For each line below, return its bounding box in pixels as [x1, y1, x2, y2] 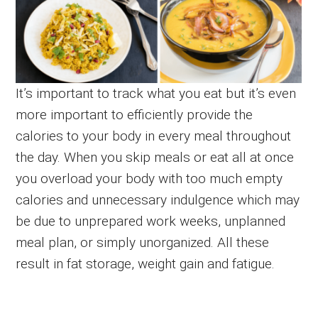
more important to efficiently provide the [16, 106, 253, 123]
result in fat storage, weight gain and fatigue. [16, 255, 275, 272]
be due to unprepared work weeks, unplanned [16, 212, 286, 229]
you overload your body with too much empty [16, 170, 283, 187]
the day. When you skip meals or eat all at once [16, 148, 295, 165]
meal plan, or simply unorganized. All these [16, 234, 270, 251]
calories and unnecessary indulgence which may [16, 191, 300, 208]
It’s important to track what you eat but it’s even [16, 84, 297, 102]
